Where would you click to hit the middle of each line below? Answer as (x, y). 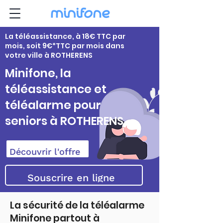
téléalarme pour (53, 105)
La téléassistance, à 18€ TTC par (65, 36)
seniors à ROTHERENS (64, 121)
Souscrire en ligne (71, 178)
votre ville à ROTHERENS (49, 55)
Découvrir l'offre (45, 151)
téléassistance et (56, 89)
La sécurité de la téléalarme (77, 205)
